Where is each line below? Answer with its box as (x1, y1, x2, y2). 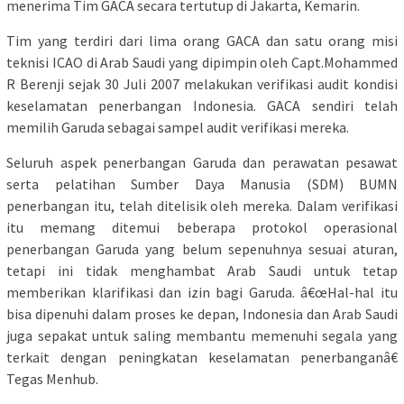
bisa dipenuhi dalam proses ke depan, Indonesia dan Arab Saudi (6, 305, 398, 324)
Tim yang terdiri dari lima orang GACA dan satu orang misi (6, 32, 398, 50)
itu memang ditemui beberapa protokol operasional (6, 218, 398, 237)
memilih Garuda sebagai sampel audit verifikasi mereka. (6, 118, 349, 137)
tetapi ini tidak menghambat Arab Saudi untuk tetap (6, 262, 398, 280)
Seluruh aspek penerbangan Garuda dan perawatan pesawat (6, 153, 398, 172)
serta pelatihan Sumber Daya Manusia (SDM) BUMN (6, 175, 398, 194)
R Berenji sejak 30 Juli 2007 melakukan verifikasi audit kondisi (6, 75, 398, 94)
